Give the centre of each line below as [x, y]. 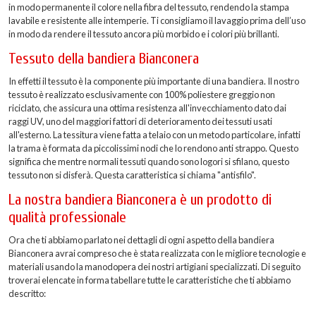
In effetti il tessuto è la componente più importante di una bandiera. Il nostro [154, 81]
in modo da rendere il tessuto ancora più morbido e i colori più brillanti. [144, 34]
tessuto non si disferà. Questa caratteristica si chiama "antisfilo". [132, 175]
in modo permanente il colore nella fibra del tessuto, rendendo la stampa [149, 7]
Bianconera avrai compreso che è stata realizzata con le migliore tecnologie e [157, 253]
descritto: [27, 293]
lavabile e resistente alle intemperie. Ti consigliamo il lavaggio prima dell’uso [157, 21]
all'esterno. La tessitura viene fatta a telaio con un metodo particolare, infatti [154, 135]
